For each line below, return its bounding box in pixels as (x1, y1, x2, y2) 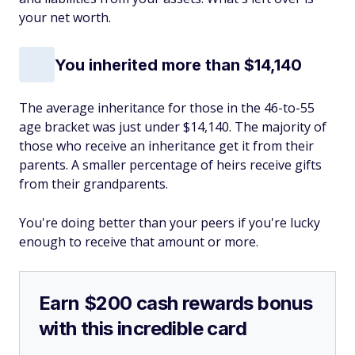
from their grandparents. (19, 175, 168, 193)
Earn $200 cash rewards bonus (39, 292, 313, 315)
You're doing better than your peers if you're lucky (19, 214, 320, 231)
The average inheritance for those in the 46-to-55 (19, 99, 315, 116)
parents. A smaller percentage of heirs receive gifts (19, 156, 322, 174)
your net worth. (19, 9, 111, 26)
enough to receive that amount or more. (19, 233, 258, 250)
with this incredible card (39, 317, 246, 340)
